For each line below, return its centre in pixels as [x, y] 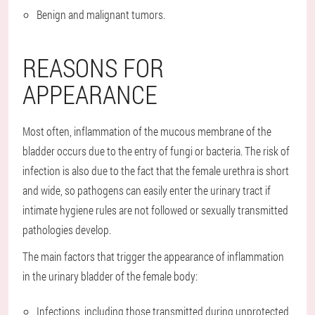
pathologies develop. [67, 230]
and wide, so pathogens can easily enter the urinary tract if [147, 191]
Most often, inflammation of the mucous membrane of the [147, 131]
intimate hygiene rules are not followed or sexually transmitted [155, 210]
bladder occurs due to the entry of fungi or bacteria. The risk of [156, 151]
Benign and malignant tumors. [101, 15]
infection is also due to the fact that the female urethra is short [156, 171]
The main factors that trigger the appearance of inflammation [153, 257]
